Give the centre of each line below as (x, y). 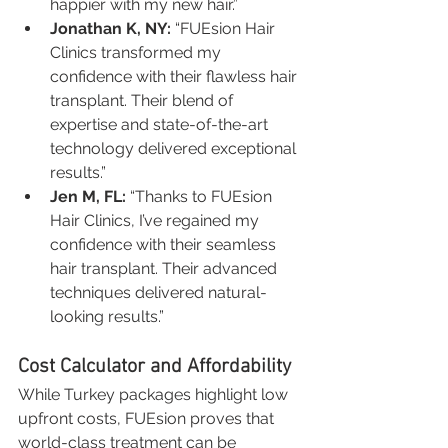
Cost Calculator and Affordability (154, 366)
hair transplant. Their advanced (165, 268)
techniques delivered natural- (158, 292)
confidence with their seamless (165, 244)
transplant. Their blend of (143, 100)
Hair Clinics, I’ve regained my (156, 220)
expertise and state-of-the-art (161, 124)
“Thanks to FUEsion (201, 196)
